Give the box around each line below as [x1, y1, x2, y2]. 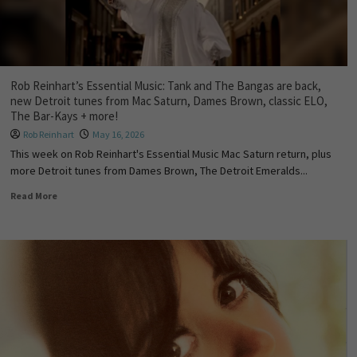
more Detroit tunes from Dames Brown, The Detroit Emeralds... [10, 163, 308, 178]
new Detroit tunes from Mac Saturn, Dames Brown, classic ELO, [10, 93, 328, 108]
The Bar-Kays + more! [10, 108, 118, 124]
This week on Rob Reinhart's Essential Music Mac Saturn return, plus [10, 147, 331, 161]
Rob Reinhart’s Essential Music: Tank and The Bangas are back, [10, 78, 321, 93]
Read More [10, 190, 57, 202]
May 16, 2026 [92, 128, 144, 140]
